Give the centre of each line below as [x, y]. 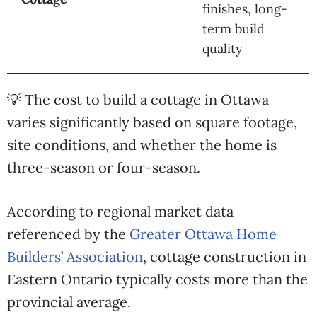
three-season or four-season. [104, 167]
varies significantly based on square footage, [152, 122]
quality [223, 48]
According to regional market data [120, 211]
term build [234, 29]
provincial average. [69, 302]
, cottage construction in [225, 257]
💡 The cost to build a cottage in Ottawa [138, 99]
